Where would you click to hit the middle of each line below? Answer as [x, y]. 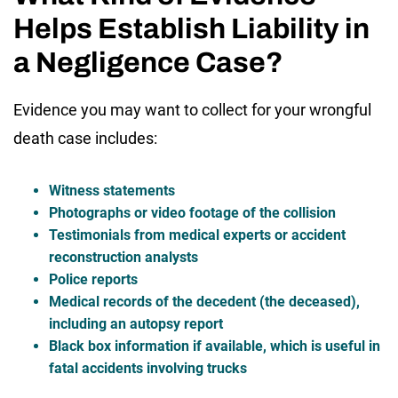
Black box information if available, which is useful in [215, 346]
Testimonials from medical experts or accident [197, 235]
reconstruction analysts [123, 257]
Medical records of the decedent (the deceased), [204, 301]
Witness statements [112, 190]
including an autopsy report [136, 323]
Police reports [93, 279]
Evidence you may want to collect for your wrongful [192, 109]
